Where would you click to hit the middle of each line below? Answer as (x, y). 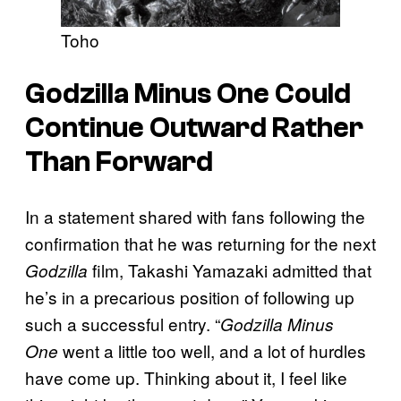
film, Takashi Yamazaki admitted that (230, 269)
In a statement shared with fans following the (195, 216)
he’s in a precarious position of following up (190, 296)
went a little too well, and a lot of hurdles (212, 350)
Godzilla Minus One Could (188, 94)
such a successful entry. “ (123, 323)
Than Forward (119, 162)
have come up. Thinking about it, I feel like (186, 377)
